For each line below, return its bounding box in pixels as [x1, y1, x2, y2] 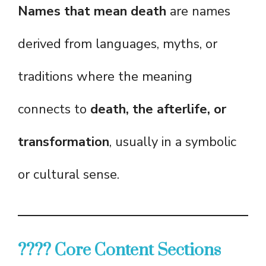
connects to [18, 100, 90, 119]
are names [166, 2, 230, 21]
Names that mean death [18, 2, 166, 21]
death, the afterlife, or [90, 100, 226, 119]
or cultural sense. [18, 166, 119, 184]
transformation [18, 133, 109, 151]
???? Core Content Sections [18, 240, 221, 261]
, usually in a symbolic [109, 133, 236, 151]
